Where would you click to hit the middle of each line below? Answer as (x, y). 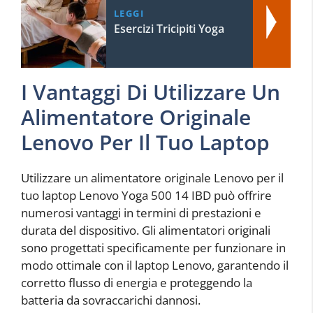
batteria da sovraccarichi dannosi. (111, 300)
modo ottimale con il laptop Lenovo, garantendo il (155, 265)
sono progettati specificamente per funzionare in (153, 248)
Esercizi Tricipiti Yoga (169, 29)
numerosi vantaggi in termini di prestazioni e (141, 213)
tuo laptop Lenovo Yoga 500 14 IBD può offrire (146, 196)
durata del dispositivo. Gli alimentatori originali (146, 231)
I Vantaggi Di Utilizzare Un (151, 92)
